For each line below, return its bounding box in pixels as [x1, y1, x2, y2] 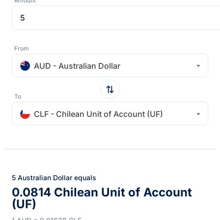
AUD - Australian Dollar [34, 60, 120, 71]
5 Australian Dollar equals [12, 173, 96, 182]
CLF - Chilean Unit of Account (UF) [34, 109, 163, 119]
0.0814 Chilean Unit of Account [12, 185, 192, 199]
